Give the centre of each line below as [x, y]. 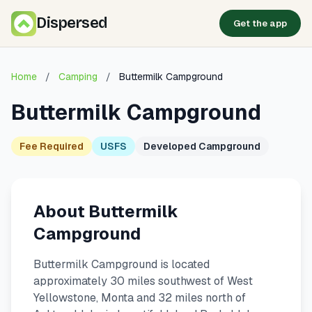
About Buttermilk [106, 211]
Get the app [260, 23]
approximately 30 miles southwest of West [143, 281]
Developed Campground [202, 146]
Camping [78, 77]
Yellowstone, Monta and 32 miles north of [140, 298]
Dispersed [72, 23]
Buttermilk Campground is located [122, 264]
